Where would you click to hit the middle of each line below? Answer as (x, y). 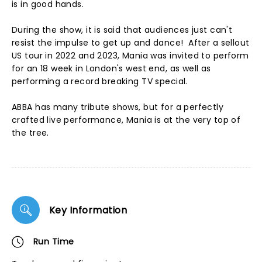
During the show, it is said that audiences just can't (122, 30)
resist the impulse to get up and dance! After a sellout (131, 43)
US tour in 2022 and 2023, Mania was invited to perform (130, 56)
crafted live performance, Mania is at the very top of (126, 120)
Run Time (54, 242)
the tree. (30, 133)
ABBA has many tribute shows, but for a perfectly (118, 107)
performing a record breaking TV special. (104, 81)
